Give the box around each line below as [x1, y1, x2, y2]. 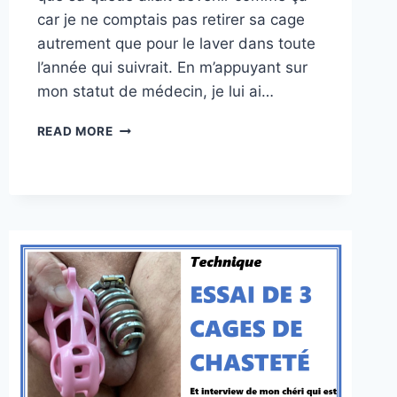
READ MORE [36, 124, 113, 139]
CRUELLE [112, 138, 171, 153]
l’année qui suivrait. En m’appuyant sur [36, 58, 307, 77]
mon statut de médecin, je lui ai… [36, 82, 274, 101]
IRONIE [112, 120, 157, 135]
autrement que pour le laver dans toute [36, 35, 315, 53]
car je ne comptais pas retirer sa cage [36, 11, 305, 29]
